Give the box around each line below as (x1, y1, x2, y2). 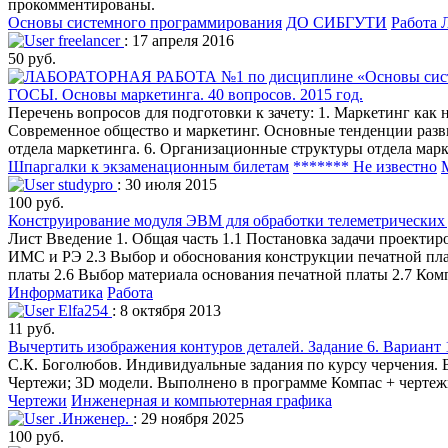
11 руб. (8, 319, 55, 337)
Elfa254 (54, 301, 112, 319)
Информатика (8, 283, 103, 301)
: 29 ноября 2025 (133, 409, 244, 427)
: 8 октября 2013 (112, 301, 221, 319)
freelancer (54, 31, 124, 49)
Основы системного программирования (8, 13, 282, 31)
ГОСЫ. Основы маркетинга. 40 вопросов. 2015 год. (8, 85, 363, 103)
